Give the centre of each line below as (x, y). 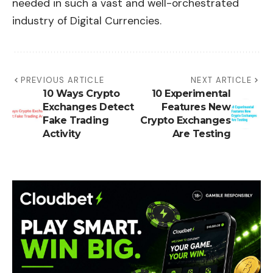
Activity (62, 133)
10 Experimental (191, 93)
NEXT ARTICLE (222, 80)
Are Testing (201, 133)
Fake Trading (76, 120)
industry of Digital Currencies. (87, 20)
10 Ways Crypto (81, 93)
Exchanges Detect (88, 107)
